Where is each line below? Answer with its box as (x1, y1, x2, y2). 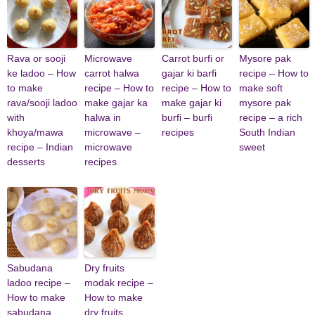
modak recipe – (84, 277, 153, 289)
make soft (239, 82, 283, 94)
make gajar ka (84, 97, 148, 109)
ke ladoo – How (7, 67, 76, 79)
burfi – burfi (162, 112, 212, 124)
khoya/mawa (7, 127, 63, 139)
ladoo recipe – (7, 277, 70, 289)
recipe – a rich (239, 112, 302, 124)
